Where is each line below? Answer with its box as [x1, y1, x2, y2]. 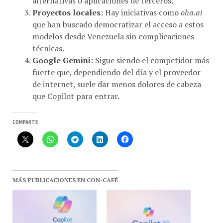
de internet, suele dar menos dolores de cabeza [32, 73, 201, 84]
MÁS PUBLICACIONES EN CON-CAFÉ [12, 170, 118, 178]
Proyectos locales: [32, 1, 103, 12]
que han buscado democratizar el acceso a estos [32, 13, 204, 24]
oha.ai [181, 1, 202, 12]
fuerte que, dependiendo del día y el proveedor [32, 61, 201, 72]
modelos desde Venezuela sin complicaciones [32, 25, 194, 36]
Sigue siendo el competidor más [93, 49, 209, 60]
